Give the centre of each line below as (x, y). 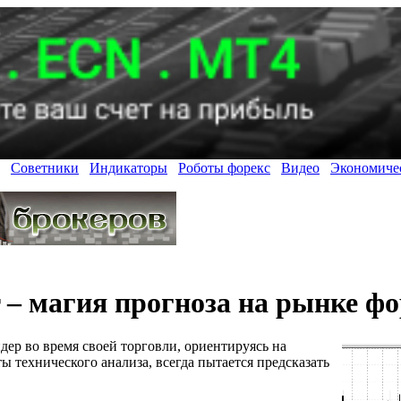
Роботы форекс (224, 168)
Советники (45, 168)
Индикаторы (128, 168)
